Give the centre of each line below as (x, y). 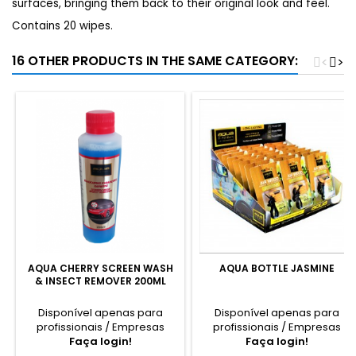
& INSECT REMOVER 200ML (100, 281)
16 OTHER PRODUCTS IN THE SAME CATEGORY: (155, 61)
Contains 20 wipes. (62, 26)
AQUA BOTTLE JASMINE (277, 268)
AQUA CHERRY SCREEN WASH (100, 268)
